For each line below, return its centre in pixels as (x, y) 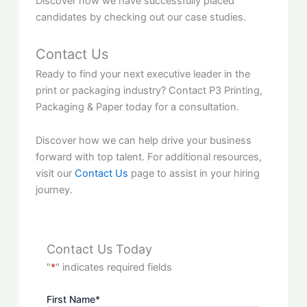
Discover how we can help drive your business (144, 141)
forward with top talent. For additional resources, (149, 157)
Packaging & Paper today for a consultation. (138, 107)
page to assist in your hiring (194, 174)
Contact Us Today (100, 249)
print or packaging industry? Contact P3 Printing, (149, 90)
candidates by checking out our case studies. (141, 17)
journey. (54, 190)
